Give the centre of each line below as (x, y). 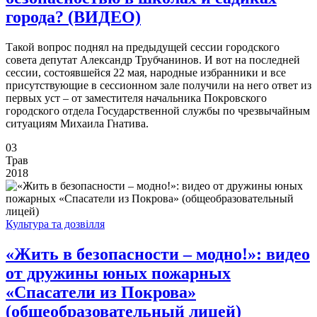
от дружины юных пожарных (118, 273)
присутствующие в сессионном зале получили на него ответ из (158, 86)
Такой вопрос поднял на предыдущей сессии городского (143, 47)
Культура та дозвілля (55, 224)
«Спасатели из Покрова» (101, 293)
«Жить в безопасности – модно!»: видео (158, 254)
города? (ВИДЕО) (73, 17)
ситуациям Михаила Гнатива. (77, 124)
